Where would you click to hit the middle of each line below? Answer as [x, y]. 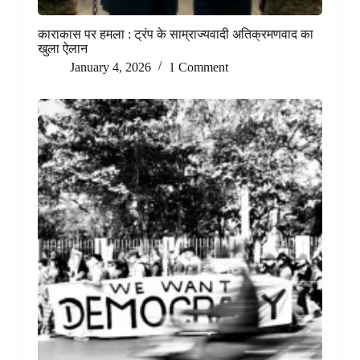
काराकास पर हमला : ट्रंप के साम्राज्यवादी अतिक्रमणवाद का [175, 35]
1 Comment [198, 67]
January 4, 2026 [110, 67]
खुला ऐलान [62, 49]
